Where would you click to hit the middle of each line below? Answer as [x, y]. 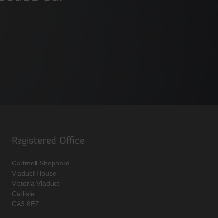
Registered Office [48, 141]
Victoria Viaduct [35, 183]
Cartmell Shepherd [40, 163]
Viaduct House [34, 173]
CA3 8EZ [25, 204]
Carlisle [23, 193]
